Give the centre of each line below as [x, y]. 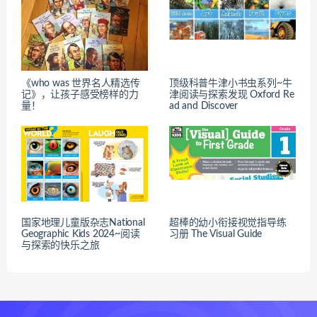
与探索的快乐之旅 [60, 245]
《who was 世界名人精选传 [81, 83]
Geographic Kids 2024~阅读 [81, 234]
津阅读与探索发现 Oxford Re [232, 94]
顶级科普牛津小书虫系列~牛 [231, 83]
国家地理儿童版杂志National [83, 223]
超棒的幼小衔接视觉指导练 [228, 223]
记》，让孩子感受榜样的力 [80, 94]
